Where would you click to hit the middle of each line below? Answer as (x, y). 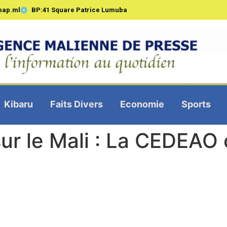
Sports (196, 104)
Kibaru (18, 104)
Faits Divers (76, 104)
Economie (142, 104)
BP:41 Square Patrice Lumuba (80, 10)
